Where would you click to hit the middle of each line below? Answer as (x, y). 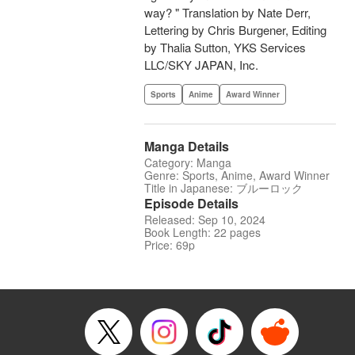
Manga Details (187, 147)
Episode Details (191, 204)
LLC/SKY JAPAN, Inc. (201, 65)
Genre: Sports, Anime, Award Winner (237, 176)
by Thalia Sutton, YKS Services (225, 48)
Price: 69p (170, 245)
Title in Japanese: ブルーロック (223, 188)
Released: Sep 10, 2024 (205, 220)
